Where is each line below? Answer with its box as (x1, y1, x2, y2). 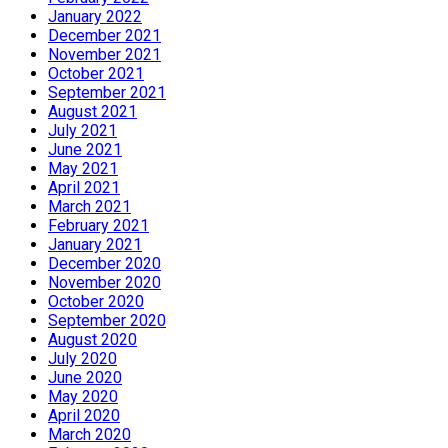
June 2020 (48, 368, 122, 388)
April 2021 (48, 178, 120, 198)
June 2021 (48, 140, 122, 160)
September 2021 (48, 83, 166, 103)
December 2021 (48, 26, 161, 46)
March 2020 (48, 425, 131, 445)
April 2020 (48, 406, 120, 426)
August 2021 (48, 102, 137, 122)
